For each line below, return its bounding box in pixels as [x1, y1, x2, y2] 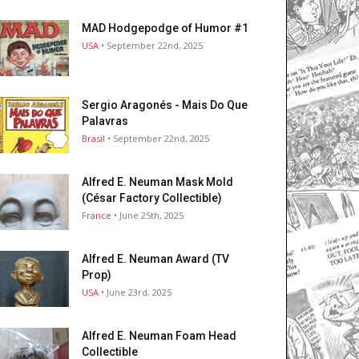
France [82, 209, 111, 222]
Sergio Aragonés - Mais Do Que [82, 99, 248, 112]
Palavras [82, 115, 128, 128]
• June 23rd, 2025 [99, 286, 171, 299]
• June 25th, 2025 [111, 209, 184, 222]
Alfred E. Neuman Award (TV [82, 252, 229, 266]
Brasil [82, 132, 105, 145]
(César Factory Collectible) [82, 192, 222, 205]
